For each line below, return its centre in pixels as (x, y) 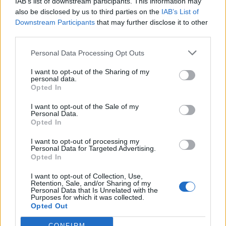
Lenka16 (162, 127)
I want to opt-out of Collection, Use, (87, 176)
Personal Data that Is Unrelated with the (94, 190)
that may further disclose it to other (151, 22)
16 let (181, 63)
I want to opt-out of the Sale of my (85, 106)
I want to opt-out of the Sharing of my (90, 72)
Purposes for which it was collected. (88, 197)
